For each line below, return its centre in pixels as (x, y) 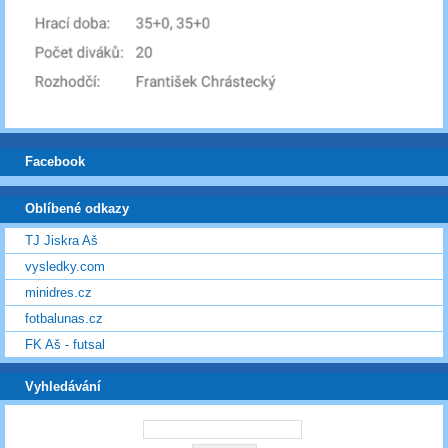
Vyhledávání (63, 386)
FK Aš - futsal (65, 345)
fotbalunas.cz (64, 319)
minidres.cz (58, 293)
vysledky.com (65, 267)
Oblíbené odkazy (77, 209)
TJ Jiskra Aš (61, 241)
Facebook (55, 162)
